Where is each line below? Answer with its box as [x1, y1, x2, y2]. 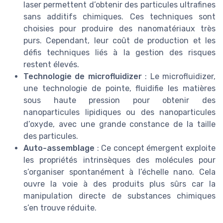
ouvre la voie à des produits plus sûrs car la [23, 179, 216, 189]
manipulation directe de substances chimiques [23, 191, 216, 201]
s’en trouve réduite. [23, 203, 97, 213]
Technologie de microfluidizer [23, 71, 142, 81]
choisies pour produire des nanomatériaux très [23, 23, 216, 33]
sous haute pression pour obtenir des [23, 95, 216, 105]
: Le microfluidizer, [141, 71, 216, 81]
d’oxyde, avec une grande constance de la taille [23, 119, 216, 129]
